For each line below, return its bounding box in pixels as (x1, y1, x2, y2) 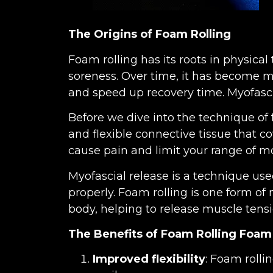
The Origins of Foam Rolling (68, 27, 231, 41)
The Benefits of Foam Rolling (68, 227, 236, 241)
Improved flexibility (93, 252, 205, 266)
